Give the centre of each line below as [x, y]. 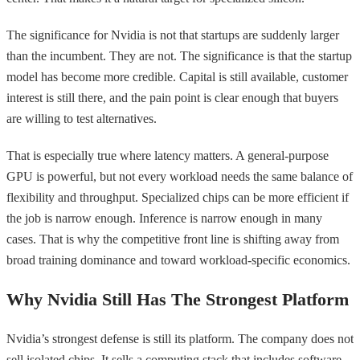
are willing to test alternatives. [82, 118]
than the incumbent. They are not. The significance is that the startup [179, 55]
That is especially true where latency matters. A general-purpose [168, 155]
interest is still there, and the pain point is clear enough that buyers [172, 97]
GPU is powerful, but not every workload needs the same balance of [180, 176]
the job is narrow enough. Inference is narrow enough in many [164, 218]
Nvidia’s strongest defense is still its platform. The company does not [180, 338]
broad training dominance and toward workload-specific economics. [178, 260]
